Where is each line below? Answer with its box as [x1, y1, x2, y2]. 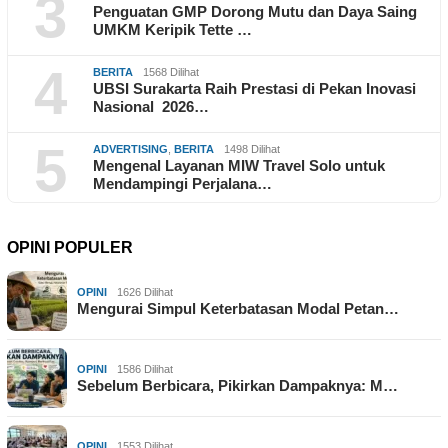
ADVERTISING [93, 142, 168, 155]
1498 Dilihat [224, 142, 280, 155]
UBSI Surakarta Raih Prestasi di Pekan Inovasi [93, 79, 416, 97]
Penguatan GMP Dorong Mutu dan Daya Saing [93, 2, 417, 20]
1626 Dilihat [117, 285, 173, 298]
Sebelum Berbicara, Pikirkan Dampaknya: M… [77, 376, 398, 394]
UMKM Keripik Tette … [93, 20, 252, 38]
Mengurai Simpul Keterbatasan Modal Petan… [77, 299, 399, 317]
